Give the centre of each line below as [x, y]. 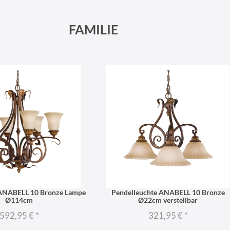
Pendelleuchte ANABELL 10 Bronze [168, 192]
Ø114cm [19, 200]
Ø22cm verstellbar [168, 200]
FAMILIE [93, 29]
